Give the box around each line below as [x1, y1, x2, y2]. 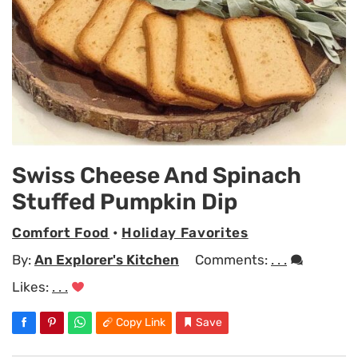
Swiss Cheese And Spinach [12, 161, 301, 189]
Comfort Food [12, 225, 110, 241]
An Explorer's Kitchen [34, 251, 179, 268]
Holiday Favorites [121, 225, 249, 241]
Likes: [12, 278, 52, 295]
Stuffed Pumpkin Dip [12, 188, 237, 215]
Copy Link [116, 315, 165, 329]
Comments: [195, 251, 271, 268]
